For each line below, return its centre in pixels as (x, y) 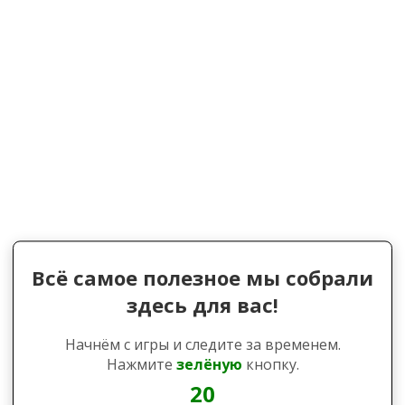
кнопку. (270, 365)
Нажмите (141, 365)
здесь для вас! (202, 305)
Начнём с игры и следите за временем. (202, 345)
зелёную (209, 365)
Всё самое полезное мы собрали (202, 278)
